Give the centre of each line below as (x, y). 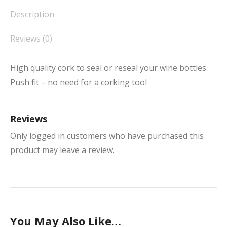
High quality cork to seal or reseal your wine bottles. (109, 68)
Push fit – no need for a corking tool (79, 82)
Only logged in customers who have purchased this (107, 136)
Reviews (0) (31, 39)
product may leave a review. (62, 150)
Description (32, 14)
